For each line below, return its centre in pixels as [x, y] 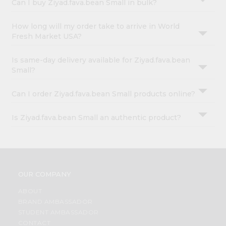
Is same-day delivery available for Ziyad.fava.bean [101, 60]
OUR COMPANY [44, 174]
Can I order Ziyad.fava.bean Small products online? [104, 94]
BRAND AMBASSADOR [55, 202]
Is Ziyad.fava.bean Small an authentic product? [97, 118]
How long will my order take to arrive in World [96, 26]
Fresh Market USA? [47, 37]
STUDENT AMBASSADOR [58, 212]
